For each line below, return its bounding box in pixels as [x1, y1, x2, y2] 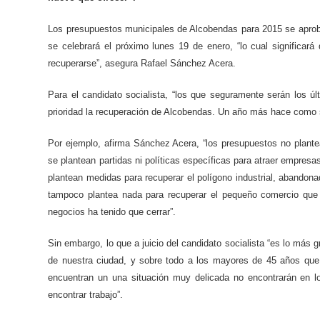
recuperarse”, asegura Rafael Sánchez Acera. [48, 57, 236, 69]
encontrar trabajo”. [48, 289, 124, 300]
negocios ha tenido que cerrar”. [48, 206, 176, 217]
